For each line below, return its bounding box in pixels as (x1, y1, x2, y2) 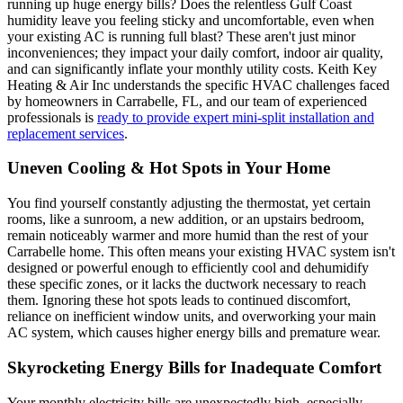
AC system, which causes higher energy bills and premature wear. (7, 325, 381, 341)
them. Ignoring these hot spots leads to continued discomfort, (7, 292, 351, 309)
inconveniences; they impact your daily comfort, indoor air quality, (7, 44, 383, 60)
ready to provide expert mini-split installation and (97, 109, 374, 125)
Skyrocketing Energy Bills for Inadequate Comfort (7, 357, 381, 377)
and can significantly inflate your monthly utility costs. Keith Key (7, 60, 377, 76)
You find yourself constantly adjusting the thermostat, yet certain (7, 195, 371, 211)
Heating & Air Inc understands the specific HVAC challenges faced (7, 76, 390, 93)
